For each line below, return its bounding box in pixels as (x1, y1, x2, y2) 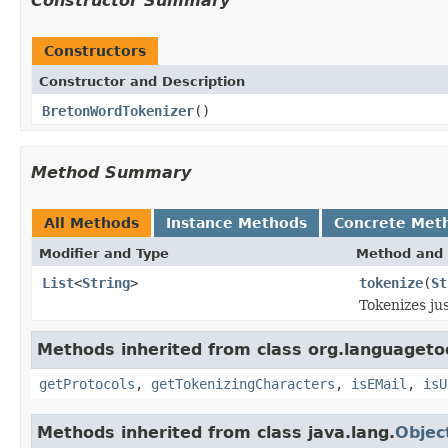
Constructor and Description (39, 73, 245, 89)
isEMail (351, 375, 407, 392)
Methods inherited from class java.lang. (37, 422, 395, 442)
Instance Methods (166, 214, 307, 231)
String (82, 274, 130, 291)
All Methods (44, 214, 139, 231)
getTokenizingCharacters (151, 375, 335, 392)
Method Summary (31, 162, 191, 182)
